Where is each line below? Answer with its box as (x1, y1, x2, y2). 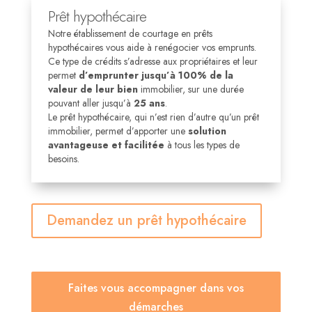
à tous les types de (164, 138, 240, 152)
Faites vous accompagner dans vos (68, 280, 244, 296)
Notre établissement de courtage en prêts (47, 26, 212, 40)
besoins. (47, 152, 79, 166)
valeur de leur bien (47, 82, 138, 96)
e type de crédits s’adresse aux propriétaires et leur (54, 54, 258, 68)
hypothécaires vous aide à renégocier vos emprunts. (47, 40, 256, 54)
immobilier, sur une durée (137, 82, 244, 96)
